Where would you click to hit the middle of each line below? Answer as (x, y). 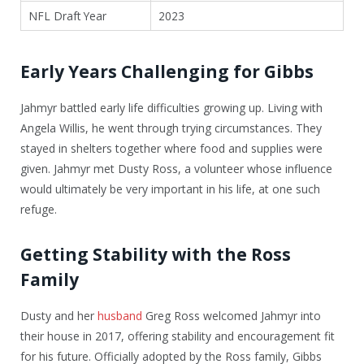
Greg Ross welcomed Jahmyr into (232, 315)
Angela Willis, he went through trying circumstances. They (171, 128)
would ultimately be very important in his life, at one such (170, 188)
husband (120, 315)
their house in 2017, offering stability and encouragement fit (178, 336)
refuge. (39, 209)
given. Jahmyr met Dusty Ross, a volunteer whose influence (176, 168)
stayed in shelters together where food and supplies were (171, 148)
